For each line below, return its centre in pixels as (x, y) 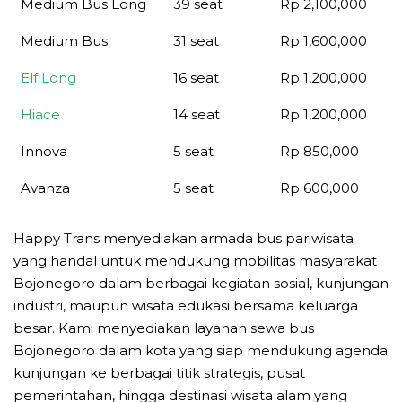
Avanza (45, 188)
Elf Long (48, 77)
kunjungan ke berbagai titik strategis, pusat (159, 373)
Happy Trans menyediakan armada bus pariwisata (184, 239)
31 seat (196, 40)
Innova (44, 151)
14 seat (197, 114)
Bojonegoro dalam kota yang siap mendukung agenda (201, 351)
